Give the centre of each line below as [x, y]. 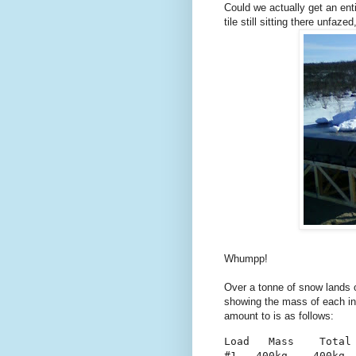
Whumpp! [246, 259]
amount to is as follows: [279, 316]
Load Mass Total [288, 341]
